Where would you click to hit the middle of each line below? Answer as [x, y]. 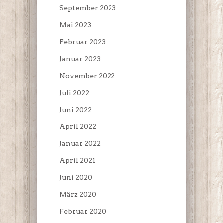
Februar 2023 [82, 42]
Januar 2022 [80, 144]
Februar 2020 [83, 211]
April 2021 [77, 161]
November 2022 [87, 76]
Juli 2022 [74, 93]
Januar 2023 [80, 59]
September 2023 [88, 8]
